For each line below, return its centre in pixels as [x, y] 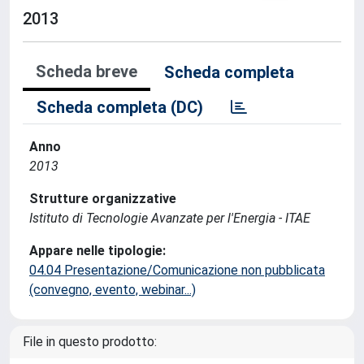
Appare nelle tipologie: [97, 251]
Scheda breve [87, 71]
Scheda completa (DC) [120, 107]
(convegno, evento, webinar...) [113, 290]
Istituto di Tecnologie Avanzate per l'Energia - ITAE [170, 218]
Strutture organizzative [103, 199]
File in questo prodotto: [90, 342]
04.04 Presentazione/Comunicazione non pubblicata [177, 270]
